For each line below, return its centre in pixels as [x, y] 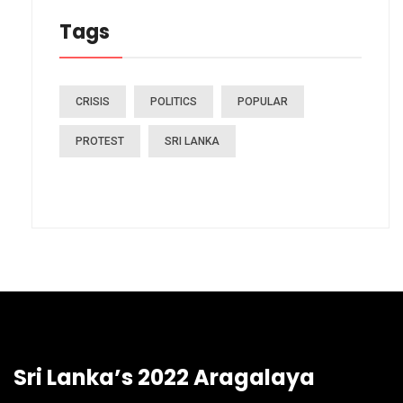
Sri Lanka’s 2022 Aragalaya [164, 377]
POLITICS [174, 101]
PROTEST [100, 141]
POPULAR [263, 101]
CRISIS [93, 101]
